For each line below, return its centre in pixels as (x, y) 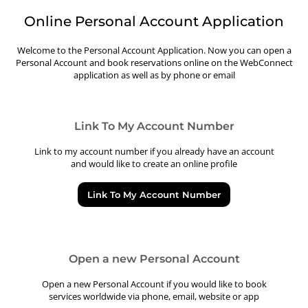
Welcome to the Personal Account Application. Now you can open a (154, 50)
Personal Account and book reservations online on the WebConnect (154, 63)
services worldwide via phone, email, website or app (154, 296)
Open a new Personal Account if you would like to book (154, 284)
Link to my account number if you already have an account (154, 151)
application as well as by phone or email (154, 75)
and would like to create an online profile (154, 164)
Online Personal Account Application (154, 21)
